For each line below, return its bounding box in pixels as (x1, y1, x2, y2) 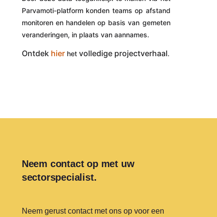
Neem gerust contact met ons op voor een (21, 207, 164, 215)
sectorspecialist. (21, 172, 97, 183)
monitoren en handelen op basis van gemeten (21, 18, 170, 27)
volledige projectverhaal (78, 48, 168, 58)
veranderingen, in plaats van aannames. (21, 31, 149, 39)
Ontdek (21, 48, 51, 58)
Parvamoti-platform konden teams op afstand (21, 6, 170, 15)
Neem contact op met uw (21, 158, 135, 169)
